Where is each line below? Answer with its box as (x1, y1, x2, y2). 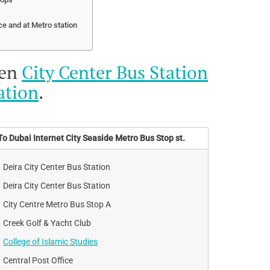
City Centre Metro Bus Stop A (3, 199, 111, 209)
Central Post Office (3, 255, 73, 265)
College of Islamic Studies (3, 236, 98, 246)
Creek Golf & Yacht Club (3, 218, 91, 228)
